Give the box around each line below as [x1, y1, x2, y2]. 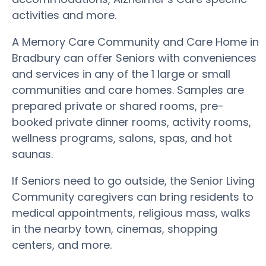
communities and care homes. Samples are [12, 83, 244, 97]
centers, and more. [12, 237, 112, 252]
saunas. [12, 147, 56, 161]
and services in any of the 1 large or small [12, 66, 230, 81]
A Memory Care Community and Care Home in [12, 34, 259, 49]
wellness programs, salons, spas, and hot [12, 131, 232, 145]
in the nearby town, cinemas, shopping [12, 221, 217, 236]
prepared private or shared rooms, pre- [12, 99, 224, 113]
